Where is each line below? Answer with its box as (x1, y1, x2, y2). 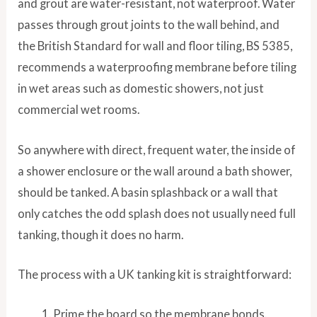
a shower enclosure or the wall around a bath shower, (18, 163, 292, 178)
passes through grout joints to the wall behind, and (18, 18, 280, 32)
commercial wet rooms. (18, 103, 140, 117)
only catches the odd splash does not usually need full (18, 206, 296, 220)
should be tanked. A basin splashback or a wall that (18, 185, 279, 199)
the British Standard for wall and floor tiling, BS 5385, (18, 39, 293, 53)
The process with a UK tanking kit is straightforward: (18, 267, 292, 281)
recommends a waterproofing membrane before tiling (18, 60, 297, 74)
